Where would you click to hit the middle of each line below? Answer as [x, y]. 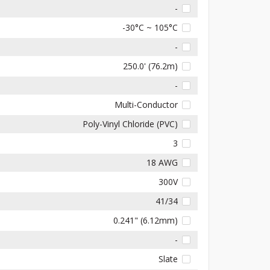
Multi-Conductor [146, 104]
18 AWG [162, 162]
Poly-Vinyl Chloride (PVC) [130, 124]
